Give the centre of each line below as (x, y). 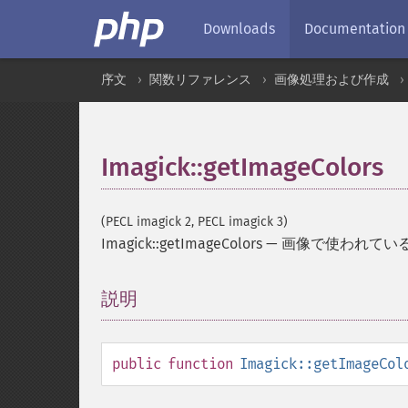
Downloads (239, 29)
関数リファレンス (200, 80)
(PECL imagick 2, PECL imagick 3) (194, 222)
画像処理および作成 (331, 80)
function (200, 364)
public (137, 364)
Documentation (355, 29)
